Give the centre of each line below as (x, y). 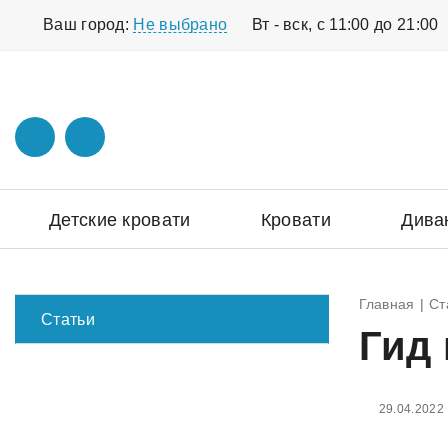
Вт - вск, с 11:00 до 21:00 (345, 24)
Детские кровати (120, 220)
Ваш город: (88, 24)
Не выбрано (180, 24)
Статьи (68, 319)
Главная (386, 304)
